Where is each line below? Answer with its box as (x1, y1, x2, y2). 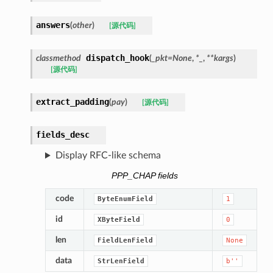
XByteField (97, 215, 140, 224)
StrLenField (97, 257, 144, 265)
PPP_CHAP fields (112, 171, 179, 180)
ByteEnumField (97, 194, 153, 203)
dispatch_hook (85, 53, 149, 63)
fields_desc (35, 130, 90, 140)
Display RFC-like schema (55, 151, 161, 161)
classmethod (35, 54, 81, 63)
